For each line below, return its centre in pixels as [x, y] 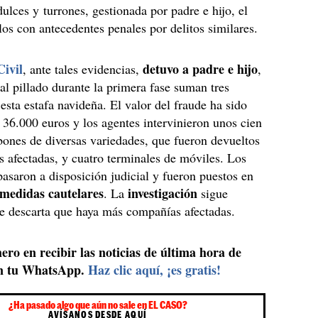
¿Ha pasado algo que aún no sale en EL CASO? [98, 305]
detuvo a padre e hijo [201, 69]
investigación [165, 193]
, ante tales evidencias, [83, 69]
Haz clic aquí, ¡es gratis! [155, 270]
